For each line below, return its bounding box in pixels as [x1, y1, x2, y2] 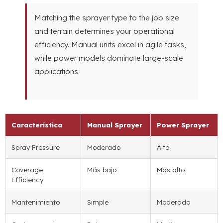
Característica [11, 120, 62, 129]
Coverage [11, 165, 43, 174]
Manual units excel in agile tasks [71, 40, 184, 50]
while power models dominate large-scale [34, 53, 183, 63]
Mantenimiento [11, 198, 60, 207]
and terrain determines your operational [34, 26, 175, 36]
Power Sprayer [157, 120, 209, 129]
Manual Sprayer [87, 120, 142, 129]
